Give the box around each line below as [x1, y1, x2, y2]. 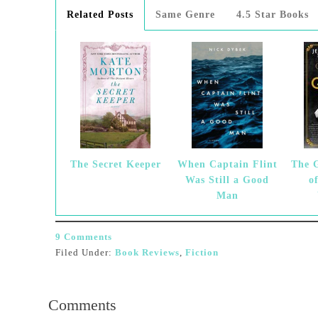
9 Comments [55, 231, 112, 242]
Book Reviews [115, 247, 180, 258]
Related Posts [67, 9, 133, 20]
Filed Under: [55, 247, 115, 258]
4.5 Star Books [236, 9, 309, 20]
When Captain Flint [177, 159, 278, 170]
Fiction [185, 247, 219, 258]
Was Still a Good [185, 175, 270, 185]
